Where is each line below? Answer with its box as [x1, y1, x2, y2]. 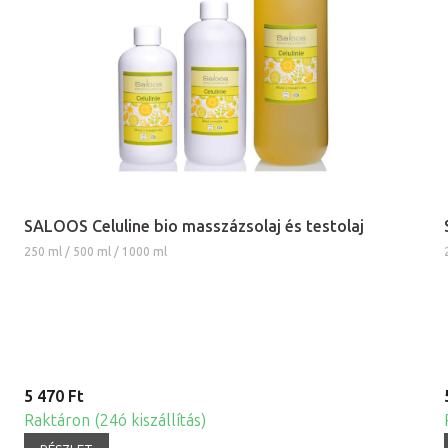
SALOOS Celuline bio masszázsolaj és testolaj [24, 217, 364, 236]
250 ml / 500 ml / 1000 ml [24, 245, 167, 259]
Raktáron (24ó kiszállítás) [24, 411, 206, 430]
